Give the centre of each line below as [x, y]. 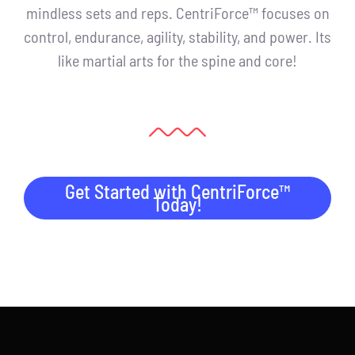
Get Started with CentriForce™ [177, 191]
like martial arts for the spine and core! [177, 60]
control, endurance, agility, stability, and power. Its [177, 36]
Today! [177, 204]
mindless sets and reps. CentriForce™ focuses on [177, 12]
